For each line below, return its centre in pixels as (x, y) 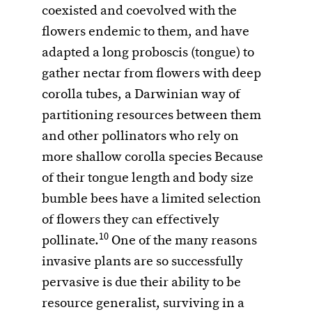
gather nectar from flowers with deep (151, 74)
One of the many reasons (183, 241)
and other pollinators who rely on (140, 137)
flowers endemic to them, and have (146, 32)
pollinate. (70, 241)
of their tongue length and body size (148, 179)
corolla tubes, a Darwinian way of (141, 95)
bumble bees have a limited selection (151, 200)
